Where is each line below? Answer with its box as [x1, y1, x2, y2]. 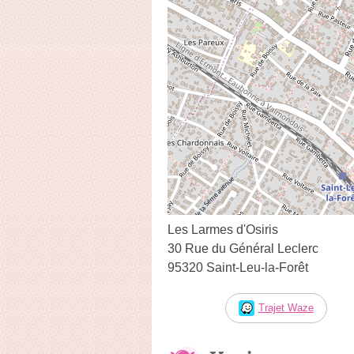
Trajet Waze [258, 301, 314, 314]
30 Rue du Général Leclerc [168, 241, 318, 255]
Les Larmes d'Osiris [168, 222, 278, 236]
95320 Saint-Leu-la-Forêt [168, 260, 308, 274]
